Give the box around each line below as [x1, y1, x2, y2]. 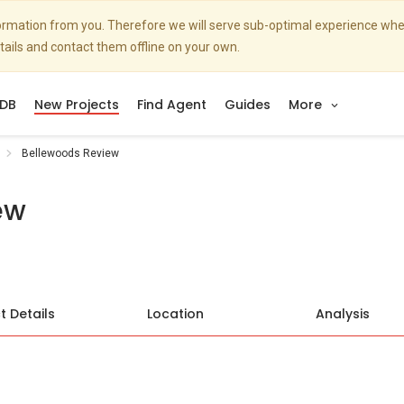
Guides [225, 96, 271, 114]
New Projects [34, 96, 119, 114]
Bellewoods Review [22, 147, 119, 160]
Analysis [316, 305, 370, 323]
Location [146, 305, 204, 323]
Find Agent [137, 96, 207, 114]
